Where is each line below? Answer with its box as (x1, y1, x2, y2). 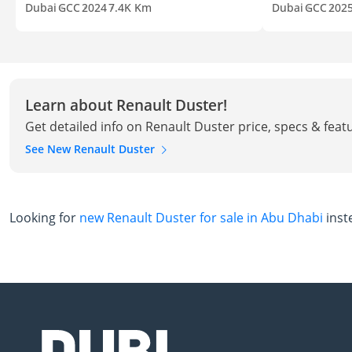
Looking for (9, 209, 79, 227)
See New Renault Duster (25, 141, 158, 156)
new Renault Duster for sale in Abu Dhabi (79, 209, 323, 227)
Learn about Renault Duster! (25, 94, 227, 115)
